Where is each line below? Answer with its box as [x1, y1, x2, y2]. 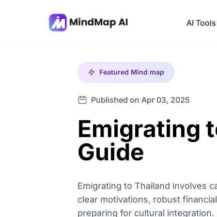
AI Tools [186, 17, 216, 28]
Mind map [131, 68, 164, 76]
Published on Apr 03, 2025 [91, 95, 190, 105]
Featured [99, 68, 131, 76]
